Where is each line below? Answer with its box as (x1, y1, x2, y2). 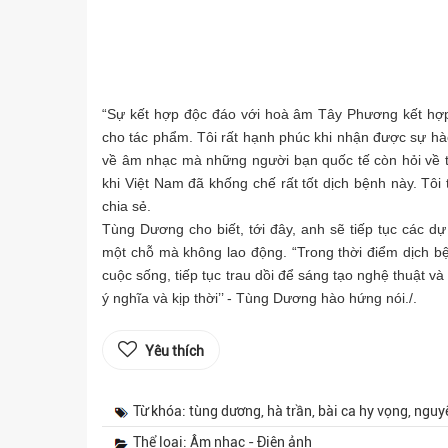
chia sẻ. (102, 198, 151, 214)
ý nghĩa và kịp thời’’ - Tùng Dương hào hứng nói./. (102, 290, 417, 306)
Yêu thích (145, 343, 204, 359)
